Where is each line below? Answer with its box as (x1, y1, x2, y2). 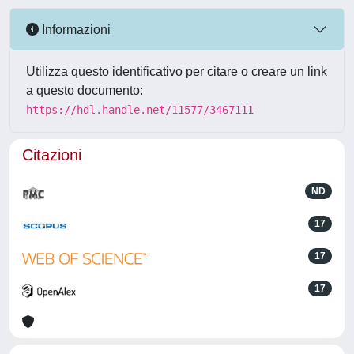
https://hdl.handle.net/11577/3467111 (26, 104, 254, 116)
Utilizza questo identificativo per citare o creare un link (26, 65, 327, 78)
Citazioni (22, 146, 81, 164)
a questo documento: (26, 84, 143, 97)
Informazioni (39, 22, 111, 36)
